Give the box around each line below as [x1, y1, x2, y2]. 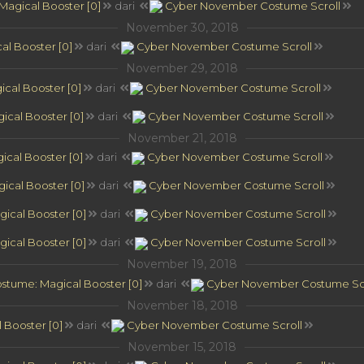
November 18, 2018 [126, 297, 238, 313]
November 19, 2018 [127, 257, 237, 272]
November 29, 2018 [126, 61, 238, 76]
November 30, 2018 [125, 19, 239, 35]
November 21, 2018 [127, 130, 237, 145]
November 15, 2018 [128, 339, 236, 354]
